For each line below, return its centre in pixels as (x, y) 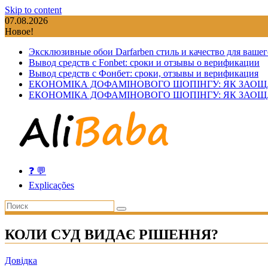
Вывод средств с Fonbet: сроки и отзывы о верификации (144, 63)
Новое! (19, 31)
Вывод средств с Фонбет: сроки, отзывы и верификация (144, 73)
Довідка (21, 260)
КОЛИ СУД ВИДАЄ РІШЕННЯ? (112, 234)
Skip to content (33, 10)
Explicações (51, 185)
